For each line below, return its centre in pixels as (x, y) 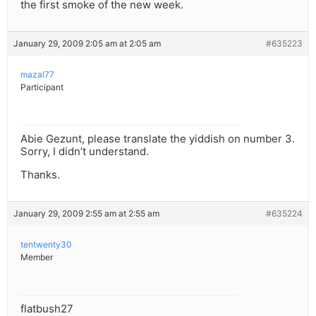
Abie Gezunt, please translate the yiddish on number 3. (158, 139)
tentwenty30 (46, 245)
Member (37, 257)
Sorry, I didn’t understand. (85, 152)
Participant (42, 87)
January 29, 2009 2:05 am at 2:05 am (87, 44)
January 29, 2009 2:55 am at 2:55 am (86, 214)
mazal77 (37, 75)
